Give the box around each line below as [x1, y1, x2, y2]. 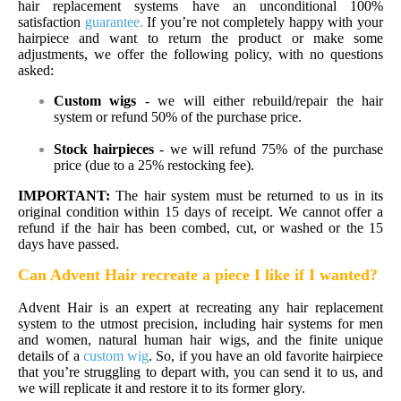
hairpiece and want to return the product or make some [18, 30, 383, 46]
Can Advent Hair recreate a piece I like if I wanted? [18, 265, 378, 284]
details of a [18, 347, 83, 363]
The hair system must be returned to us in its [110, 187, 383, 203]
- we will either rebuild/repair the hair [136, 92, 383, 108]
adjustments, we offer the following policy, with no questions [18, 46, 383, 62]
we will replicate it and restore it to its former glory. [18, 380, 309, 396]
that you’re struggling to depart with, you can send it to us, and [18, 363, 383, 380]
